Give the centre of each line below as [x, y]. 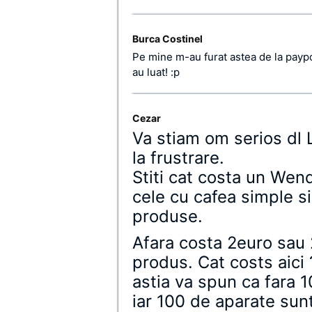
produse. [167, 216]
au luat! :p [156, 72]
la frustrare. [178, 158]
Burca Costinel [167, 39]
